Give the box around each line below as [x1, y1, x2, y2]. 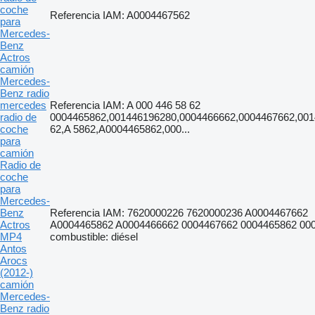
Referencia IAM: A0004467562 [50, 8, 190, 21]
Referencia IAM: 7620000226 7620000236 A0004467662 [50, 206, 308, 219]
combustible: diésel [50, 230, 138, 243]
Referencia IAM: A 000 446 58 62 [50, 98, 200, 111]
